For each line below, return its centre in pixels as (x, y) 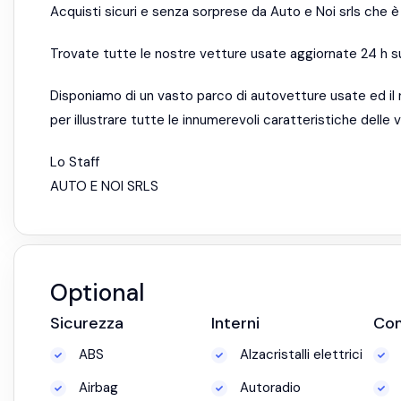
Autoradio (269, 388)
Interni (236, 323)
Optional (97, 293)
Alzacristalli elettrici (300, 354)
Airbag (97, 388)
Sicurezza (87, 323)
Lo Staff (75, 162)
